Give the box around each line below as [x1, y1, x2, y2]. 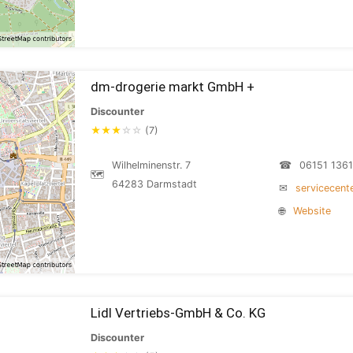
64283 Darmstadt [112, 178, 197, 190]
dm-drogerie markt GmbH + [91, 79, 255, 95]
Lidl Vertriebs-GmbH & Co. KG [91, 305, 266, 321]
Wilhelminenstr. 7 [112, 159, 191, 171]
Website [293, 205, 331, 217]
